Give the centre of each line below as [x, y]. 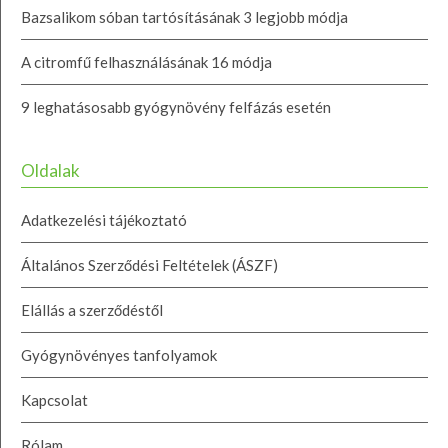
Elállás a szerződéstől [92, 310]
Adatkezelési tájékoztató [104, 220]
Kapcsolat [54, 400]
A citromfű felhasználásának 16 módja [146, 62]
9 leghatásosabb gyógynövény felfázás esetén [176, 107]
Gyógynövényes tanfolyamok [119, 355]
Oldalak [50, 171]
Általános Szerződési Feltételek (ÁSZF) [149, 265]
